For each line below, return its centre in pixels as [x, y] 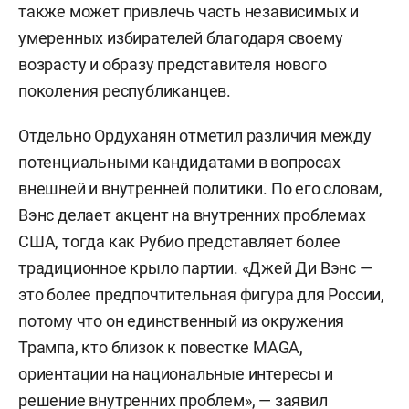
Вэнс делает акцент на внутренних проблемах [192, 215]
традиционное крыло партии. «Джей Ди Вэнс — [195, 267]
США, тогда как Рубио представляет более [180, 241]
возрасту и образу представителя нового [173, 64]
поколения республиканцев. [125, 90]
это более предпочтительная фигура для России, [201, 294]
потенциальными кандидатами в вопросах [179, 162]
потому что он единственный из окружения [182, 320]
